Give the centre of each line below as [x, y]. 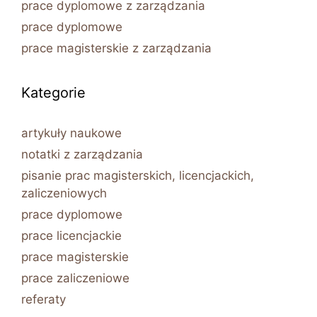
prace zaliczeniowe [75, 278]
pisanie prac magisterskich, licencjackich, [138, 175]
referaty [44, 299]
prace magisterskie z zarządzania [116, 48]
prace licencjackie [71, 235]
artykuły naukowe [71, 133]
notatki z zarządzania [82, 154]
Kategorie [53, 92]
